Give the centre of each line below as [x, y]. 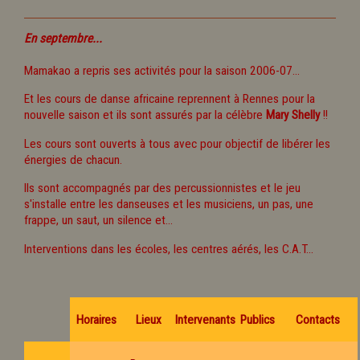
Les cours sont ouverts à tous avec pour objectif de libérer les [177, 143]
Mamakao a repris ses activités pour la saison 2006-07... [162, 71]
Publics [257, 319]
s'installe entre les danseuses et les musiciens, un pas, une [169, 205]
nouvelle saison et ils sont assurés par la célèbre [145, 115]
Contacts [317, 319]
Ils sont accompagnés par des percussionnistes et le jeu [162, 188]
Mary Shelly [293, 115]
